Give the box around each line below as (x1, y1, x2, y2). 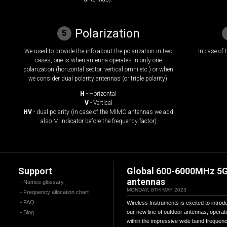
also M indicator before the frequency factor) (40, 118, 157, 125)
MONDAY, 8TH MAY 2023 (127, 187, 186, 193)
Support (18, 166, 52, 176)
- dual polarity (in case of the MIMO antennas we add (32, 108, 173, 116)
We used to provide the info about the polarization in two (24, 48, 172, 55)
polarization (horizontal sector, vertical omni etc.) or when (23, 66, 173, 73)
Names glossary (23, 179, 64, 185)
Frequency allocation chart (23, 189, 89, 195)
